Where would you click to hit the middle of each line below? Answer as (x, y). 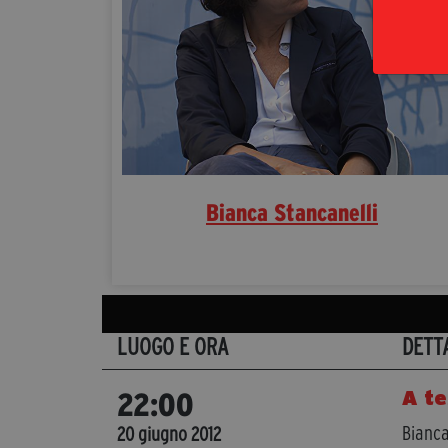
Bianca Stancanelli (292, 212)
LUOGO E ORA (173, 346)
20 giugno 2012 (169, 433)
